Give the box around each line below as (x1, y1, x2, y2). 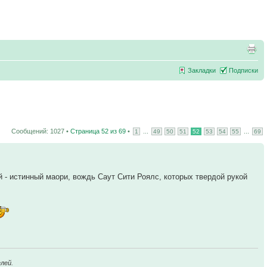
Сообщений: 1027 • (11, 127, 70, 135)
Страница (70, 127, 101, 135)
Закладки (188, 67, 216, 74)
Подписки (229, 67, 258, 74)
